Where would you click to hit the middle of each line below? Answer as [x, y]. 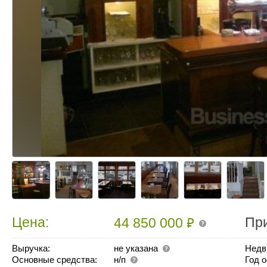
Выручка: [31, 248]
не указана [136, 248]
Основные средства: [55, 260]
